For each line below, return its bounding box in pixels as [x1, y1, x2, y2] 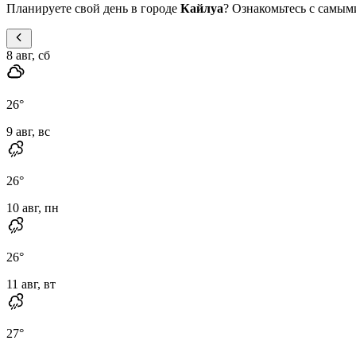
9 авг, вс [6, 124, 50, 138]
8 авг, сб [6, 48, 50, 62]
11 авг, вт [6, 277, 56, 291]
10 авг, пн [6, 200, 59, 215]
